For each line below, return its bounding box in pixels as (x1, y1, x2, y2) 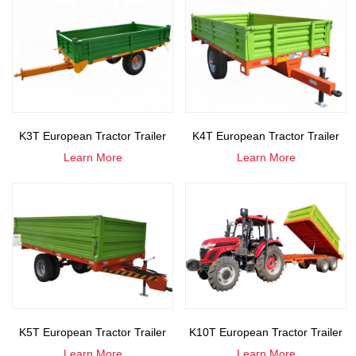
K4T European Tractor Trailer (192, 130, 339, 142)
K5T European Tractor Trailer (19, 326, 166, 339)
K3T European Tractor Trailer (19, 130, 166, 142)
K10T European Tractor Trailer (189, 326, 342, 339)
